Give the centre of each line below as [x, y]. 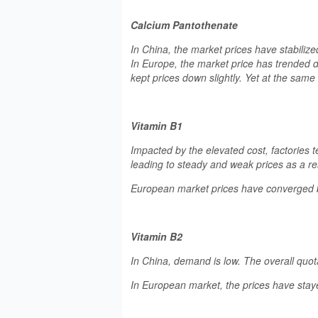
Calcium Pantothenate [184, 25]
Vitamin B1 [157, 126]
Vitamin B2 [157, 236]
